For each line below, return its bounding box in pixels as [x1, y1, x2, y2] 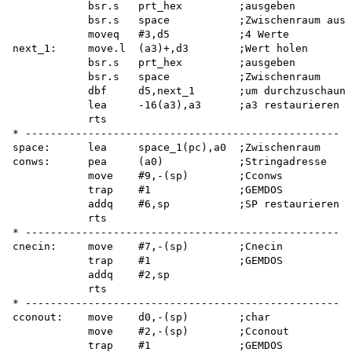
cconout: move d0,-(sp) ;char [13, 311, 270, 324]
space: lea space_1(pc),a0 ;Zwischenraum [13, 141, 321, 154]
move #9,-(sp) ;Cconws [13, 170, 283, 182]
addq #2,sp [13, 269, 170, 281]
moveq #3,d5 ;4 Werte [13, 28, 289, 41]
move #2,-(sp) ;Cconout [13, 325, 289, 338]
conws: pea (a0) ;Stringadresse [13, 156, 327, 168]
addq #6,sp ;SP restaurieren [13, 198, 339, 211]
